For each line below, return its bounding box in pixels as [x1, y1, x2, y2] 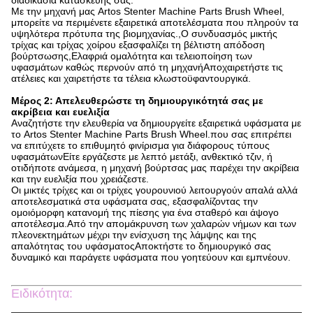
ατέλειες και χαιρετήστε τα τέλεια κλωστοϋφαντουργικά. [11, 73, 251, 85]
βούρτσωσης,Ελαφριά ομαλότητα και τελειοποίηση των [11, 50, 252, 62]
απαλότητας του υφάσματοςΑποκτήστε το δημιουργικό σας [11, 240, 271, 252]
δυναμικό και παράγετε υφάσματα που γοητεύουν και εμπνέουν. [11, 252, 291, 263]
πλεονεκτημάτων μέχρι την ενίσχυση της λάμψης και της [11, 229, 256, 241]
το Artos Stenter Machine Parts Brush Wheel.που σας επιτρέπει [11, 129, 291, 140]
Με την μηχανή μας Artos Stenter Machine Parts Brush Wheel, [11, 6, 284, 17]
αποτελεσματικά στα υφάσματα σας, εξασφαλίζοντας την [11, 196, 258, 208]
